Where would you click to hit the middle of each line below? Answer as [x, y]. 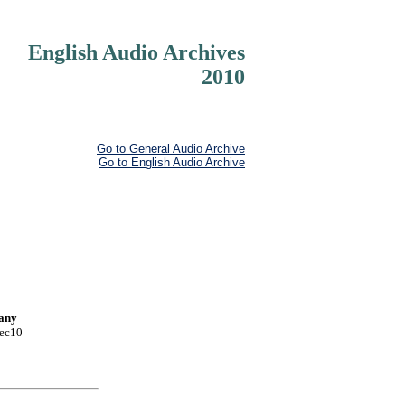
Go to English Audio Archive [172, 162]
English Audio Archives [137, 52]
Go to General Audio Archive [171, 149]
